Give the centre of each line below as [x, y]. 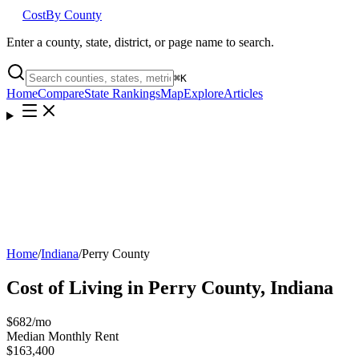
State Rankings [122, 93]
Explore [204, 93]
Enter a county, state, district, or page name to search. [140, 42]
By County [74, 15]
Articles [243, 93]
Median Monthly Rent [63, 336]
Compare [61, 93]
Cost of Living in [77, 287]
